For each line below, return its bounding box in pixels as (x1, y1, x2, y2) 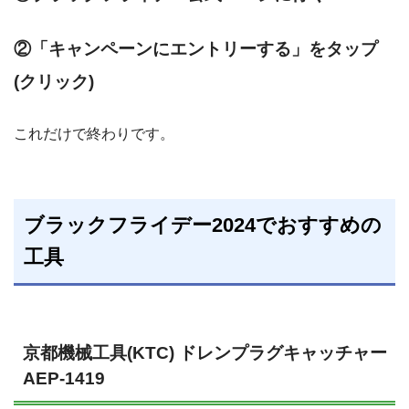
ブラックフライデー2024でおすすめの (24, 213, 383, 236)
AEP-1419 (23, 369, 105, 388)
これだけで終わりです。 (14, 125, 174, 142)
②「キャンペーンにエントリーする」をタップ (14, 38, 378, 58)
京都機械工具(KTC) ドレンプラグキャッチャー (23, 343, 387, 362)
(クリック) (14, 71, 94, 91)
